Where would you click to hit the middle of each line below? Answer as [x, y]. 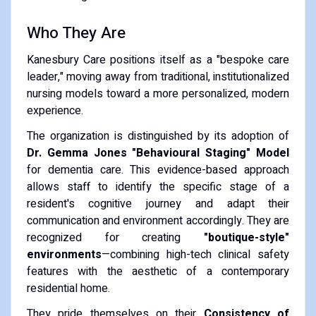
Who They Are [76, 33]
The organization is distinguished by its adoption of [158, 136]
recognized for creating [115, 237]
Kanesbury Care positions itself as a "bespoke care [158, 60]
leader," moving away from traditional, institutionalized [158, 77]
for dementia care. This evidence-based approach [158, 170]
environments [64, 254]
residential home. [68, 288]
